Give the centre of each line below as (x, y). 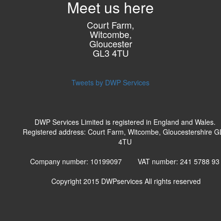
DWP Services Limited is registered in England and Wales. (125, 122)
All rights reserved (172, 181)
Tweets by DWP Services (110, 82)
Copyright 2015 (75, 181)
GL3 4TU (110, 53)
